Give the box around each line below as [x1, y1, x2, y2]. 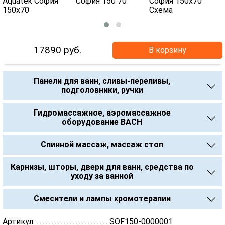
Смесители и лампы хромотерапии [33, 194, 171, 203]
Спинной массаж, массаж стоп [41, 140, 163, 149]
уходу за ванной [71, 171, 133, 181]
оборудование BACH [62, 117, 142, 127]
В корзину [149, 45, 186, 55]
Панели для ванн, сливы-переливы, [34, 76, 170, 86]
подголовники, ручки [61, 85, 143, 95]
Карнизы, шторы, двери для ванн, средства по [10, 162, 194, 172]
